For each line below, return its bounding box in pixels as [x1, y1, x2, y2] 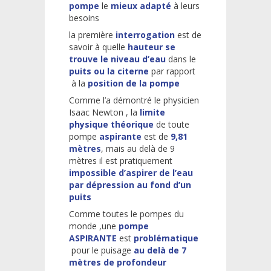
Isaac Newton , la [69, 106, 140, 118]
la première [69, 28, 116, 41]
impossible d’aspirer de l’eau [69, 166, 193, 178]
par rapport [149, 65, 195, 77]
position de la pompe [88, 77, 180, 89]
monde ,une [69, 220, 119, 232]
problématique [134, 232, 198, 244]
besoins [69, 11, 99, 24]
